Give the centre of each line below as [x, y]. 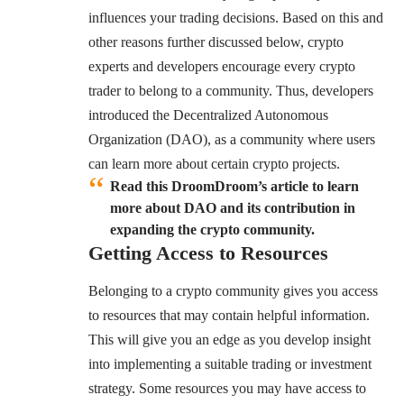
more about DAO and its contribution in [233, 207]
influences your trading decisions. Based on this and [236, 17]
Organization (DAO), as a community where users [232, 139]
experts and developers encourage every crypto [222, 66]
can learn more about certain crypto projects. [214, 163]
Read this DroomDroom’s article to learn [234, 186]
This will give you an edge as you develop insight [230, 340]
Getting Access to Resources [208, 252]
